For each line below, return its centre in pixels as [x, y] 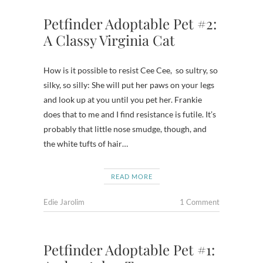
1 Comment [200, 202]
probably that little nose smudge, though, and [125, 129]
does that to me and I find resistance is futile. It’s [130, 114]
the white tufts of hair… [86, 144]
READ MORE [131, 176]
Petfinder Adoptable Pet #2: [130, 23]
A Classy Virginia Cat [109, 40]
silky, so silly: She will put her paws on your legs [129, 85]
